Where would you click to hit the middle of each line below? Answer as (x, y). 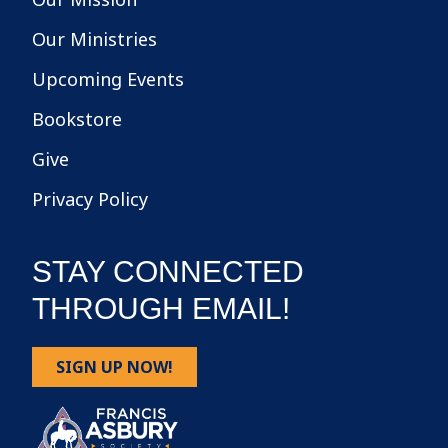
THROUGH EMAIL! (161, 308)
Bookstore (77, 118)
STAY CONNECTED (168, 271)
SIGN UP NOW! (114, 366)
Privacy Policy (90, 198)
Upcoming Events (108, 78)
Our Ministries (94, 38)
